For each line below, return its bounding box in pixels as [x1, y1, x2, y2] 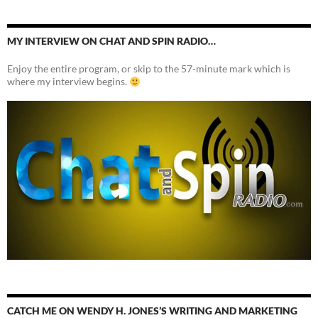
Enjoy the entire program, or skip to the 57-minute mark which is [7, 62, 290, 75]
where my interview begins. [7, 75, 129, 88]
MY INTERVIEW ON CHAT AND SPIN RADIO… [7, 35, 216, 48]
